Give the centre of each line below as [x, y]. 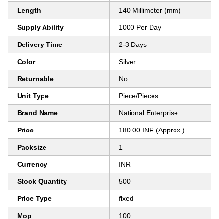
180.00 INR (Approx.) [152, 130]
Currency [32, 164]
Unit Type [33, 96]
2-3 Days [133, 44]
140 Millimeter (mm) [150, 10]
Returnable [35, 79]
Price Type [34, 198]
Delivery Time [40, 44]
